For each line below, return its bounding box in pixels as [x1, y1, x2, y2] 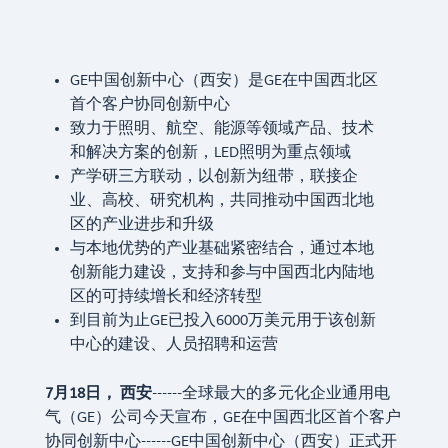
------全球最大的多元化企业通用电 [151, 386, 390, 402]
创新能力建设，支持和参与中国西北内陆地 [69, 265, 374, 281]
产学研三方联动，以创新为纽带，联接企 [69, 169, 358, 185]
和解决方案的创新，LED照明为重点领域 [69, 145, 351, 161]
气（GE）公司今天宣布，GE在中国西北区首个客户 [44, 410, 401, 426]
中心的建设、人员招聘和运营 [69, 337, 278, 353]
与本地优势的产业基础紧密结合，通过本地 [69, 241, 374, 257]
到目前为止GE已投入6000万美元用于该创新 [69, 313, 376, 329]
